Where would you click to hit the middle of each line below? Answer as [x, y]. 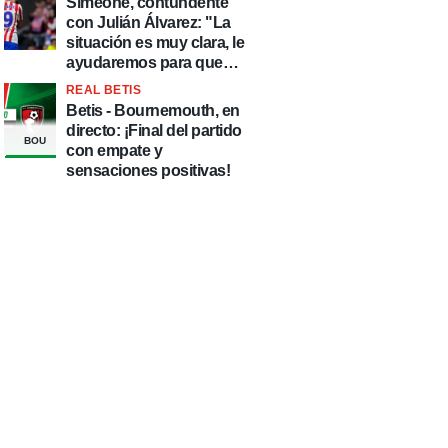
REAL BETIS [103, 90]
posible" [96, 102]
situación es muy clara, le [155, 42]
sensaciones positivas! [148, 170]
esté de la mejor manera [150, 82]
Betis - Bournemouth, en [153, 110]
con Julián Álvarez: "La [148, 22]
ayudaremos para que [144, 62]
